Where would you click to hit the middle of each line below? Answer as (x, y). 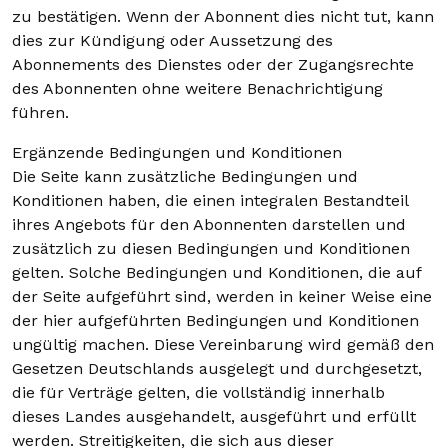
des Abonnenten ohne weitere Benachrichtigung (197, 88)
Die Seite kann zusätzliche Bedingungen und (185, 176)
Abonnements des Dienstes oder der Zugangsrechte (213, 64)
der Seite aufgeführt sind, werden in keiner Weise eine (222, 296)
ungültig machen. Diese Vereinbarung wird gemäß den (223, 344)
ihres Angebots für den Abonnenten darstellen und (209, 224)
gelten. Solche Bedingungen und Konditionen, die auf (216, 272)
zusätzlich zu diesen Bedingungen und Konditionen (211, 248)
